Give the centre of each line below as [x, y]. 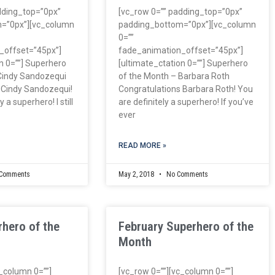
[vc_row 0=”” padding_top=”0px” [180, 11]
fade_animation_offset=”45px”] [180, 50]
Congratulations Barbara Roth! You [185, 89]
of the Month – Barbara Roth [174, 76]
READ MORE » [142, 145]
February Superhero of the [186, 226]
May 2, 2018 [137, 174]
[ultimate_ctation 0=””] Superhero [183, 63]
